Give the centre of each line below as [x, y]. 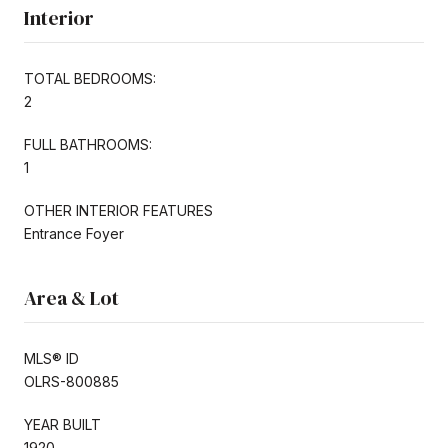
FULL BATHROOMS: [88, 144]
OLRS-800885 [71, 381]
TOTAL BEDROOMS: [90, 78]
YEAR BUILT [62, 424]
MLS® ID [51, 358]
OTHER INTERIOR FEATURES [118, 210]
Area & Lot [71, 297]
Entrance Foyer [74, 233]
